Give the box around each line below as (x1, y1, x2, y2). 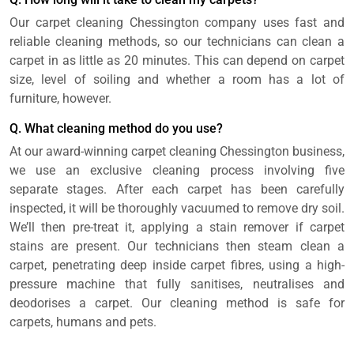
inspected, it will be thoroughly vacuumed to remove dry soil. (9, 201, 345, 217)
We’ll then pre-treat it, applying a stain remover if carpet (9, 220, 345, 235)
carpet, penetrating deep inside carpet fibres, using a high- (9, 258, 345, 273)
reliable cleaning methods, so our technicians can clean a (9, 34, 345, 50)
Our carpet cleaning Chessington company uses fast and (9, 15, 345, 31)
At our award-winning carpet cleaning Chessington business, (9, 144, 345, 160)
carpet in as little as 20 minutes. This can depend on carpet (9, 53, 345, 69)
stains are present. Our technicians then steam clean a (9, 239, 345, 254)
